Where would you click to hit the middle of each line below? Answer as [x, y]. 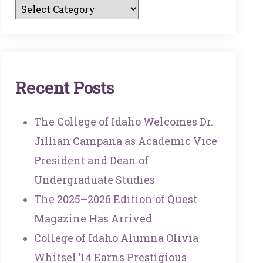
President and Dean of [91, 161]
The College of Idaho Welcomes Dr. [123, 122]
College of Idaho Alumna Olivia [116, 238]
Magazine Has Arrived [93, 219]
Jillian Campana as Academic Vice [125, 141]
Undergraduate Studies [94, 180]
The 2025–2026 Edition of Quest [115, 199]
